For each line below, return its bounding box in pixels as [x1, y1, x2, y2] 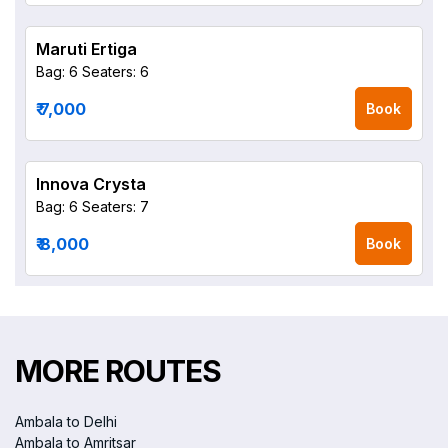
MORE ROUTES [15, 353, 221, 389]
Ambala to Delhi [15, 413, 117, 430]
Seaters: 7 [82, 198, 149, 215]
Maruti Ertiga [36, 39, 137, 59]
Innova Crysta [36, 174, 146, 194]
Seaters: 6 [82, 63, 149, 80]
